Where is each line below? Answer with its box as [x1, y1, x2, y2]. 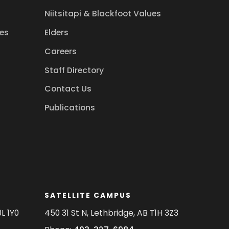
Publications [44, 102, 96, 114]
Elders [44, 26, 69, 38]
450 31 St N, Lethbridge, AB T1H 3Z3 [44, 207, 179, 219]
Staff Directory [44, 64, 104, 76]
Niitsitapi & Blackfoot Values [44, 8, 162, 20]
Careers [44, 45, 77, 57]
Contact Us [44, 83, 92, 95]
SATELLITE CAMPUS [44, 190, 132, 200]
